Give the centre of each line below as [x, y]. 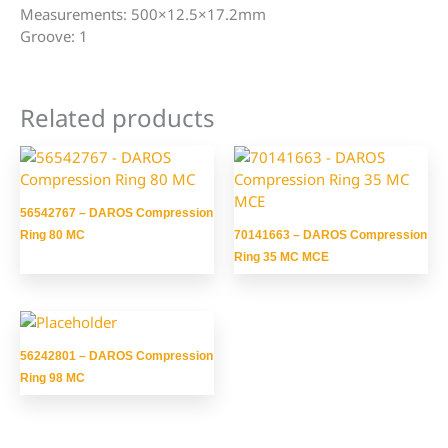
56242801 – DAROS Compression [116, 356]
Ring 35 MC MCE [281, 256]
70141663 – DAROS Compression [330, 234]
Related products [117, 118]
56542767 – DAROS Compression [116, 212]
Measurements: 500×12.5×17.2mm [143, 14]
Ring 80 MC [52, 234]
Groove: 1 [54, 36]
